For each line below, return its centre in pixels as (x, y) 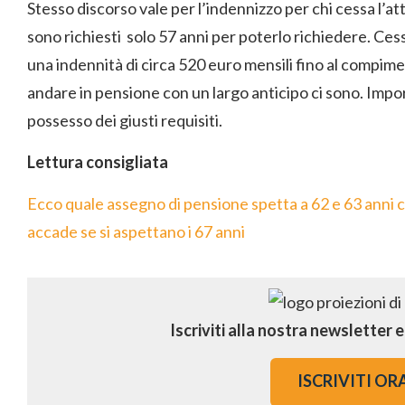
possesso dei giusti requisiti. (125, 120)
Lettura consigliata (98, 162)
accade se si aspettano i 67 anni (136, 231)
